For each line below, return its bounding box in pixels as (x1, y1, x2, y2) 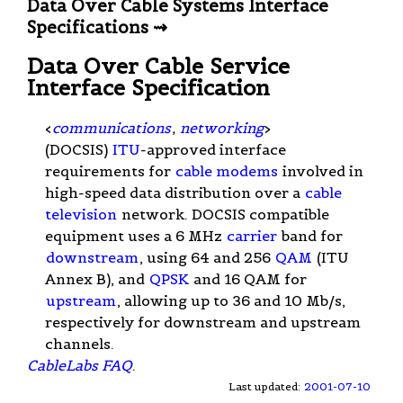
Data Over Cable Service (27, 51, 290, 80)
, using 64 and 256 (139, 247, 274, 266)
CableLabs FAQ (27, 355, 132, 374)
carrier (227, 226, 277, 245)
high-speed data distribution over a (45, 183, 304, 201)
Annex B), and (45, 269, 148, 288)
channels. (45, 334, 114, 353)
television (45, 204, 117, 223)
